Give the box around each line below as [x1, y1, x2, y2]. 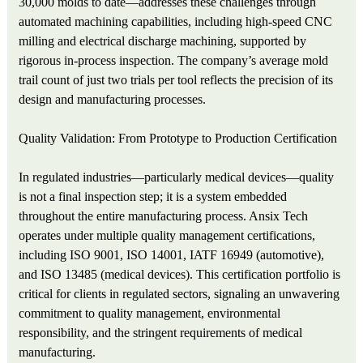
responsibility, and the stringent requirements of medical [19, 326, 303, 340]
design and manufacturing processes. [19, 92, 207, 107]
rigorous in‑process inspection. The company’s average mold [19, 53, 329, 68]
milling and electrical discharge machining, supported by [19, 34, 307, 49]
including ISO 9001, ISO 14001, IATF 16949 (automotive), [19, 248, 325, 263]
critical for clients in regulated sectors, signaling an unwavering [19, 287, 340, 301]
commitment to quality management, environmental [19, 306, 281, 321]
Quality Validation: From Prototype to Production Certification [19, 131, 338, 146]
